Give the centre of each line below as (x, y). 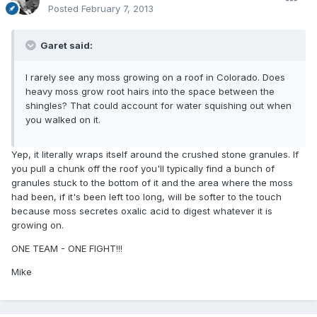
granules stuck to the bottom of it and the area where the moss (152, 183)
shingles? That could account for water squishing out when (158, 106)
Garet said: (65, 46)
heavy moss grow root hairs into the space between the (150, 92)
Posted (65, 9)
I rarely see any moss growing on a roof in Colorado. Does (155, 77)
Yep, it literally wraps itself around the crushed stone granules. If (155, 155)
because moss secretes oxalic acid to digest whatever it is (142, 211)
